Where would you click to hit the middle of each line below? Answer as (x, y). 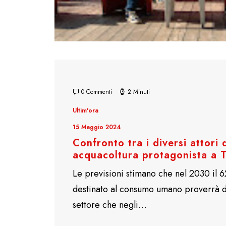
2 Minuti (139, 92)
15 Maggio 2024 (97, 127)
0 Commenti (97, 92)
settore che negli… (110, 205)
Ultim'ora (86, 110)
